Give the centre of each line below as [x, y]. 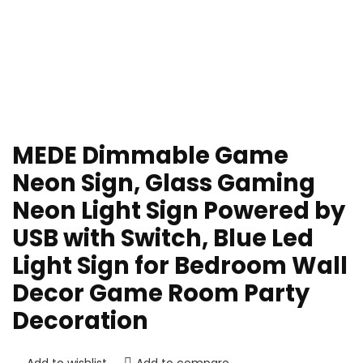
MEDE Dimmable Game [150, 156]
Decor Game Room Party [161, 294]
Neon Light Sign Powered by [179, 211]
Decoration [80, 321]
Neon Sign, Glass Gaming [164, 184]
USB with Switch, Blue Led [163, 239]
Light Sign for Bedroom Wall [180, 266]
